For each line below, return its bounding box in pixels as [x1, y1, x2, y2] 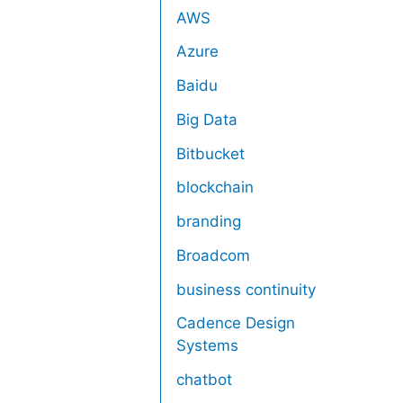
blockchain [176, 178, 255, 197]
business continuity [176, 280, 317, 299]
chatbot [176, 371, 233, 390]
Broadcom [176, 246, 251, 264]
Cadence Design [176, 314, 296, 333]
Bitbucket [176, 144, 246, 163]
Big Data [176, 110, 238, 129]
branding [176, 212, 242, 231]
